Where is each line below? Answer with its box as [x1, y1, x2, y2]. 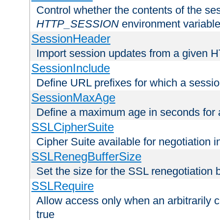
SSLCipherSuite [31, 120, 114, 134]
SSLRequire [31, 179, 94, 193]
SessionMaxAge [31, 91, 115, 105]
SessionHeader [31, 32, 110, 46]
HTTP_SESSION [36, 18, 119, 30]
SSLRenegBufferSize [31, 150, 141, 164]
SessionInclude [31, 61, 110, 75]
